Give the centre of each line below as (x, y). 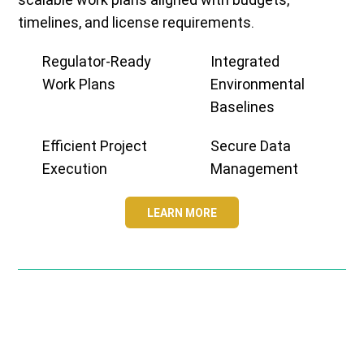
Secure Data (251, 146)
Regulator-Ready (97, 62)
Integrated (245, 62)
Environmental (258, 84)
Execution (75, 169)
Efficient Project (95, 146)
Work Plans (79, 84)
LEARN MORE (182, 212)
